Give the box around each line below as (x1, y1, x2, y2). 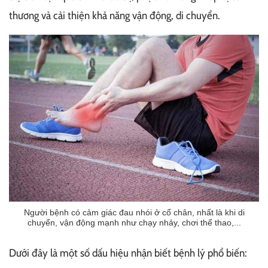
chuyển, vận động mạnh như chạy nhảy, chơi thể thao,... (27, 217, 241, 227)
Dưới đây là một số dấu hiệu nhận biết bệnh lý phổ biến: (9, 246, 246, 260)
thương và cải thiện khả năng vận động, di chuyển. (9, 9, 220, 22)
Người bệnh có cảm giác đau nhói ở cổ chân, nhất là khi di (23, 207, 245, 217)
